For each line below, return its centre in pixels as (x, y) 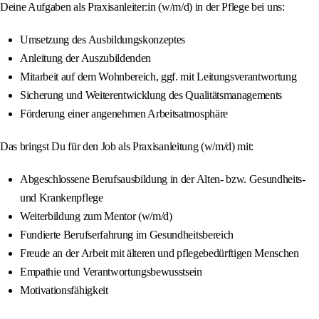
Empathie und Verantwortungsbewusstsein (111, 272)
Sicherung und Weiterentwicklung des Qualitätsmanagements (151, 95)
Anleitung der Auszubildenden (86, 58)
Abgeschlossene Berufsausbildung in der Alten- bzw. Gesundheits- (163, 179)
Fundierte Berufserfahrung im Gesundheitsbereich (127, 235)
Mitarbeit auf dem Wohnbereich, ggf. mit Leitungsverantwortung (158, 77)
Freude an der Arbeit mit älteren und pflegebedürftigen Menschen (159, 253)
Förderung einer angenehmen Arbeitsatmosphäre (124, 114)
